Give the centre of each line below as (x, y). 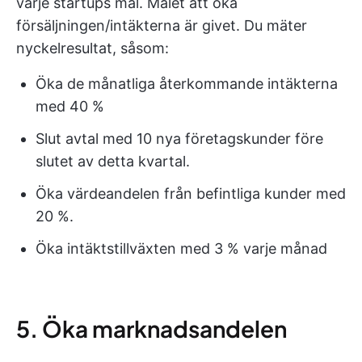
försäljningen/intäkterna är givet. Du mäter (162, 25)
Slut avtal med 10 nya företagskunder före (179, 139)
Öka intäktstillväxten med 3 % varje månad (181, 248)
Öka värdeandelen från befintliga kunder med (191, 194)
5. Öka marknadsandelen (152, 328)
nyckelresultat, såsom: (93, 48)
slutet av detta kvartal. (113, 161)
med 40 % (70, 106)
